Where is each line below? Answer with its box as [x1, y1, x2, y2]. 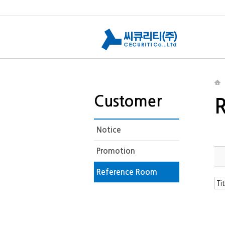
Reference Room [96, 168, 157, 176]
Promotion [96, 147, 135, 155]
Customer [94, 94, 162, 108]
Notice [96, 126, 121, 134]
